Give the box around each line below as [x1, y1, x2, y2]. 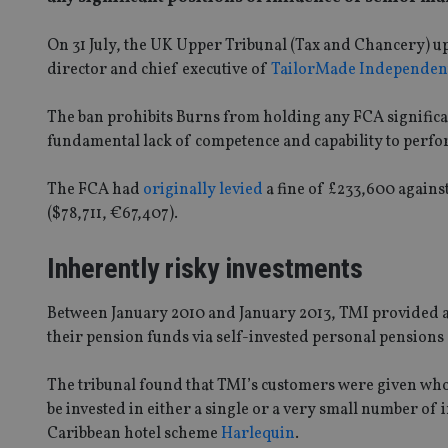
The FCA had [47, 178, 143, 201]
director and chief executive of [47, 58, 271, 81]
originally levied [143, 178, 263, 201]
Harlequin [221, 422, 295, 445]
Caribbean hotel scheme [47, 422, 221, 445]
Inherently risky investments [47, 251, 363, 285]
